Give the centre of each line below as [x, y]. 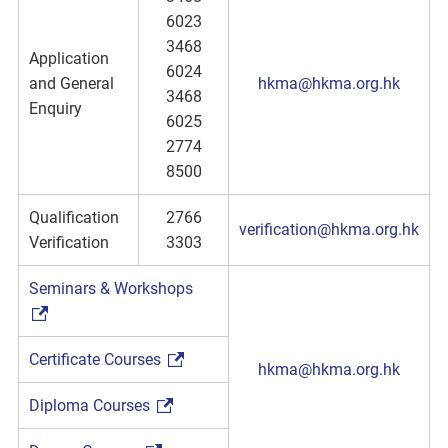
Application [69, 58]
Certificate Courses [97, 359]
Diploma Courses [91, 405]
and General [71, 83]
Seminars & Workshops [111, 288]
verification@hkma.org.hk [329, 229]
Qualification [74, 217]
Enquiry [55, 108]
